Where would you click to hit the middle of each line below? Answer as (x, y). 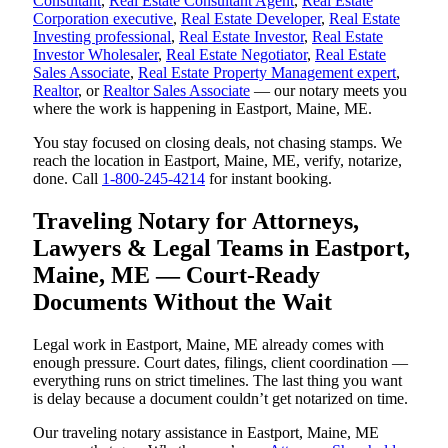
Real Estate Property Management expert (267, 72)
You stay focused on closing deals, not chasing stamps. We (217, 142)
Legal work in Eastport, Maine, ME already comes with (208, 344)
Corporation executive (103, 18)
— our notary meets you (328, 90)
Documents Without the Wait (182, 301)
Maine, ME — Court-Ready (176, 274)
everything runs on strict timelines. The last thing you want (217, 380)
